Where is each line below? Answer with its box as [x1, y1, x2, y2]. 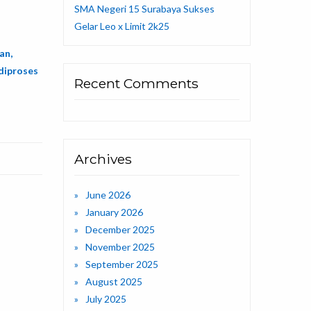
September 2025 [85, 258, 158, 271]
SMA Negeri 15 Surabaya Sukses [74, 3, 215, 15]
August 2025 [85, 276, 142, 288]
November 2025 [85, 241, 155, 253]
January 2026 [85, 206, 143, 219]
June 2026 [85, 189, 131, 201]
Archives [74, 151, 132, 168]
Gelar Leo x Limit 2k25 [74, 20, 169, 33]
